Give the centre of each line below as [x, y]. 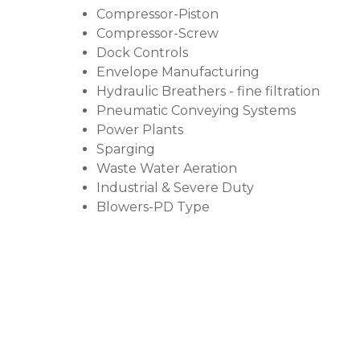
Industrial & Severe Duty [175, 188]
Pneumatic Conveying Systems [196, 110]
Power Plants [140, 130]
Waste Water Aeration [167, 168]
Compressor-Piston [157, 14]
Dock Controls [142, 53]
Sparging [126, 149]
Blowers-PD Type [153, 207]
